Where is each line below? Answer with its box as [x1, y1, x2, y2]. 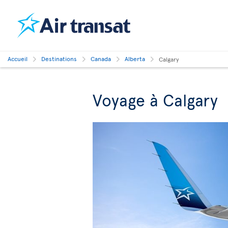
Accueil [8, 54, 27, 63]
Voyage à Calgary [93, 89, 218, 111]
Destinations [41, 54, 77, 63]
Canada [91, 54, 111, 63]
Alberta [125, 54, 145, 63]
